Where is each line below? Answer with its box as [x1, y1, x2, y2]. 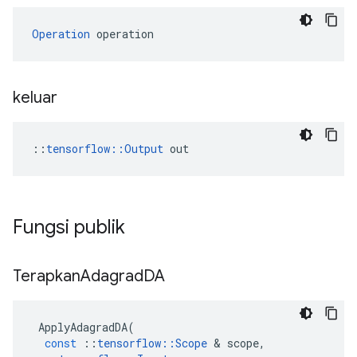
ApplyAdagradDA [38, 320, 127, 335]
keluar [13, 88, 61, 108]
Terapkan [13, 266, 80, 286]
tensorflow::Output [46, 141, 163, 156]
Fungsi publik [13, 215, 130, 239]
